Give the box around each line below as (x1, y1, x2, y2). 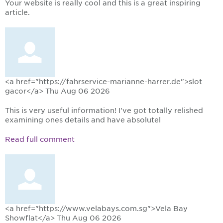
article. (5, 8, 30, 17)
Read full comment (5, 135, 75, 144)
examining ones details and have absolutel (5, 116, 161, 124)
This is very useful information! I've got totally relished (5, 107, 203, 115)
